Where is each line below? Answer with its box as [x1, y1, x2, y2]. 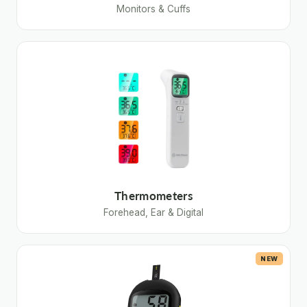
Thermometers [114, 189, 193, 203]
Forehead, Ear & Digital [103, 207, 204, 218]
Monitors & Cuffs [116, 3, 191, 14]
